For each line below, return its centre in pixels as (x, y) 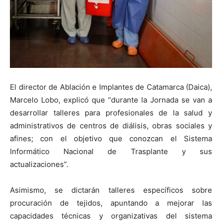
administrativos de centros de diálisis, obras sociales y (111, 126)
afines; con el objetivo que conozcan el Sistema (111, 139)
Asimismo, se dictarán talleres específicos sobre (111, 190)
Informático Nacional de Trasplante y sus (111, 152)
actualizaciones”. (39, 165)
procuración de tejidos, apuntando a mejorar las (111, 203)
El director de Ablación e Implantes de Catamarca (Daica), (111, 87)
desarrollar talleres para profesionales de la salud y (111, 113)
